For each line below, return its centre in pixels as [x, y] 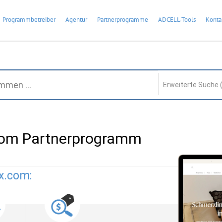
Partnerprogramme [123, 20]
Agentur [76, 20]
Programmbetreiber [29, 20]
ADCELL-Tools [177, 20]
